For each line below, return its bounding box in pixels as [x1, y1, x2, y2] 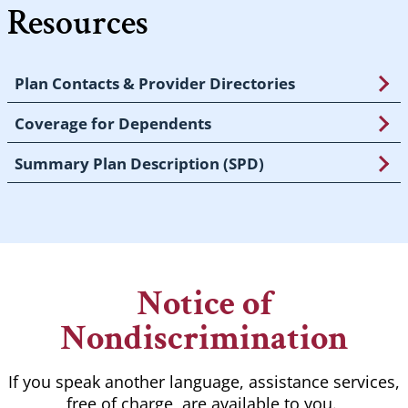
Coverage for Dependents [15, 113, 211, 135]
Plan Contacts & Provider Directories [15, 73, 295, 95]
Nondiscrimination [60, 316, 348, 362]
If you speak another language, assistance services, [8, 371, 400, 393]
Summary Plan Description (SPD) [15, 153, 264, 175]
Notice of [136, 281, 272, 327]
